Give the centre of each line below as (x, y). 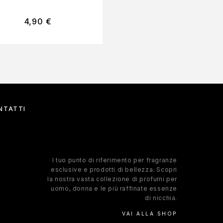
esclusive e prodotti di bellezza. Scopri (114, 170)
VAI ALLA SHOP (150, 214)
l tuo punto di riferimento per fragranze (114, 160)
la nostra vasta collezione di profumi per (112, 179)
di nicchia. (161, 198)
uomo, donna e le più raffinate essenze (114, 189)
